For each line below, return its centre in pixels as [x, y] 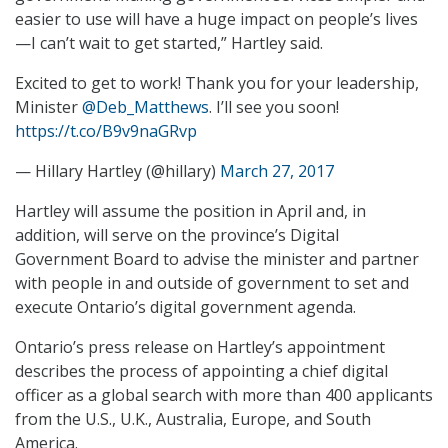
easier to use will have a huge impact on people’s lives [216, 19]
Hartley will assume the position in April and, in [190, 211]
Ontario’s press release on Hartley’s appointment [200, 347]
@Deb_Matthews [145, 107]
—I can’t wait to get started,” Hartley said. [169, 43]
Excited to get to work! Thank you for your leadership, [217, 83]
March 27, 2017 [277, 171]
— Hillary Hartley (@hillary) [117, 171]
